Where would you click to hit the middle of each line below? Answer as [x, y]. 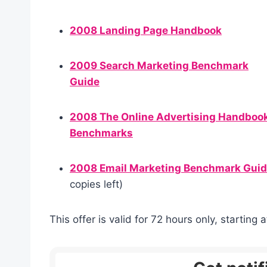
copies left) [96, 184]
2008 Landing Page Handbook [146, 30]
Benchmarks [101, 133]
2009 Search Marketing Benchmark [159, 65]
